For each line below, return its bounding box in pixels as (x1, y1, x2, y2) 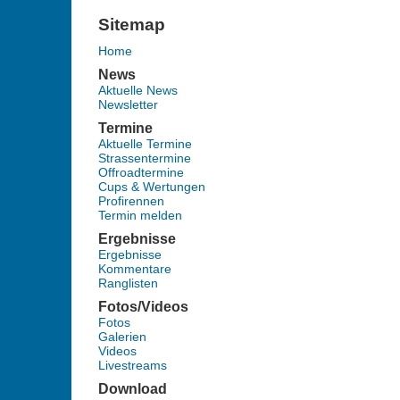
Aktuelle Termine (97, 137, 192, 151)
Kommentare (97, 262, 171, 276)
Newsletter (97, 97, 158, 112)
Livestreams (97, 358, 167, 372)
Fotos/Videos (97, 299, 188, 314)
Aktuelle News (97, 83, 178, 97)
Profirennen (97, 194, 164, 208)
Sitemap (97, 15, 165, 34)
